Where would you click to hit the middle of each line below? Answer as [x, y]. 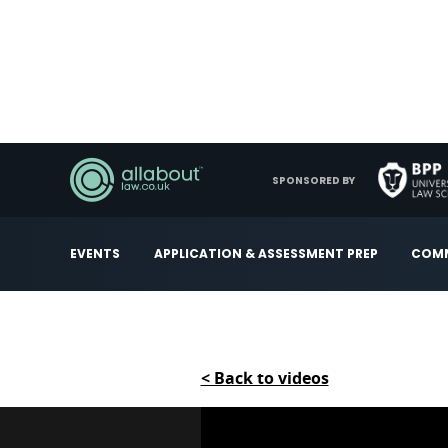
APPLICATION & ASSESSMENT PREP [265, 253]
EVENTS [95, 253]
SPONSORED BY [313, 180]
